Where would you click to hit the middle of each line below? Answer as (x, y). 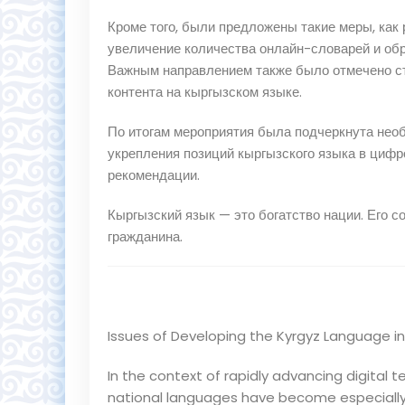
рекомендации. (154, 175)
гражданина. (145, 236)
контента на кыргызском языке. (205, 92)
